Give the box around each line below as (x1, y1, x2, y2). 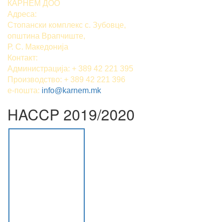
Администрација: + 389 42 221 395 (7, 64, 133, 73)
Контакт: (7, 54, 38, 62)
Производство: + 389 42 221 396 (7, 75, 125, 84)
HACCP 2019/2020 (7, 104, 135, 125)
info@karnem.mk (42, 86, 101, 95)
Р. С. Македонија (7, 43, 68, 52)
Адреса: (7, 10, 37, 19)
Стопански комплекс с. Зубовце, (7, 21, 126, 30)
